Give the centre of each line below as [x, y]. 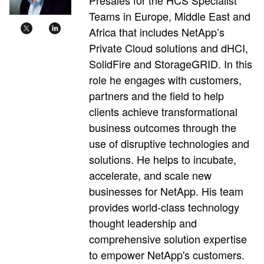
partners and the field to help [156, 95]
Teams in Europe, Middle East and [170, 16]
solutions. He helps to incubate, [163, 159]
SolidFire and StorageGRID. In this [171, 63]
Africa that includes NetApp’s [157, 32]
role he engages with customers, [165, 79]
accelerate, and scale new [150, 175]
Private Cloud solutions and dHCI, [169, 47]
